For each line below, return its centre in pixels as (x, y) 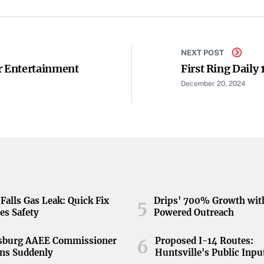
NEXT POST (202, 52)
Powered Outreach (194, 212)
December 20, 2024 (213, 84)
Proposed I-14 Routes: (204, 241)
